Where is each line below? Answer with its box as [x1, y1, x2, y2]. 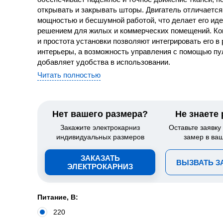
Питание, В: [37, 193, 78, 201]
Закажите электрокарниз [60, 123, 140, 131]
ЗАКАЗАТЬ [80, 154, 120, 162]
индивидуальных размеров [56, 133, 144, 141]
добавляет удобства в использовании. [37, 58, 170, 66]
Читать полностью [37, 71, 101, 79]
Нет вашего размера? [52, 109, 148, 119]
